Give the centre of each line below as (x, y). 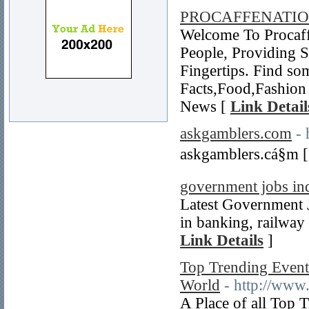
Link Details (222, 240)
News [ (205, 107)
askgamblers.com (236, 133)
